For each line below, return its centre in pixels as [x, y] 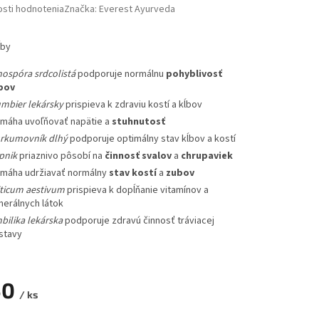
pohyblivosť [194, 74]
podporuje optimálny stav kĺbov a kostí [151, 139]
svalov [156, 156]
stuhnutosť [138, 122]
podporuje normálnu [120, 74]
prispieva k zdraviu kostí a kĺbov [132, 105]
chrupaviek [206, 156]
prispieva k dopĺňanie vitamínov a [136, 190]
